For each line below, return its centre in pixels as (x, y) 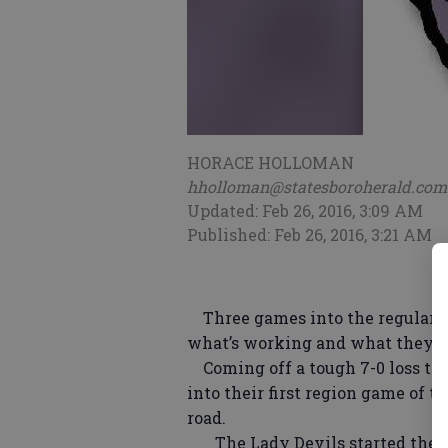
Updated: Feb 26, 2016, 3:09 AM (305, 210)
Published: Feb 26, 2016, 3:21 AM (309, 234)
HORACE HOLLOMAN (270, 162)
